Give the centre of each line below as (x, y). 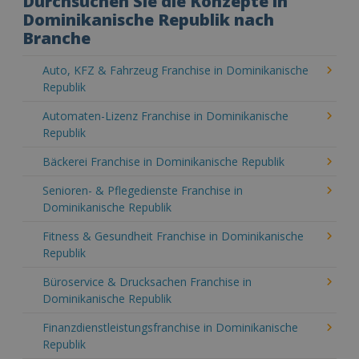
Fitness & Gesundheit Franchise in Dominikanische (173, 236)
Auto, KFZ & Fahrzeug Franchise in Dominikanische (175, 70)
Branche (56, 38)
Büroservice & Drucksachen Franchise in (147, 282)
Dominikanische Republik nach (148, 20)
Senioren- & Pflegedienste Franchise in (143, 190)
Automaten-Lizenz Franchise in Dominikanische (165, 116)
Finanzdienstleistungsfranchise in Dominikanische (170, 327)
